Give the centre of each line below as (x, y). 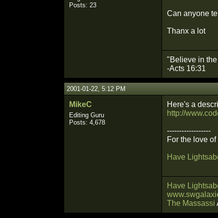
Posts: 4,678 (87, 122)
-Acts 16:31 (186, 68)
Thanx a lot (186, 31)
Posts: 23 (83, 5)
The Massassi (191, 203)
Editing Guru (87, 115)
